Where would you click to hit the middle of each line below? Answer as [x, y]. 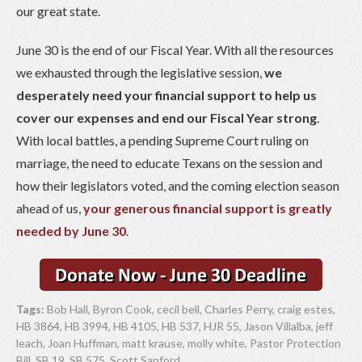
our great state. [58, 11]
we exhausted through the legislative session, [140, 72]
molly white [216, 343]
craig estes [305, 309]
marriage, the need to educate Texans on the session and [169, 162]
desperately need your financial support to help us [166, 95]
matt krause [152, 343]
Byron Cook [122, 309]
